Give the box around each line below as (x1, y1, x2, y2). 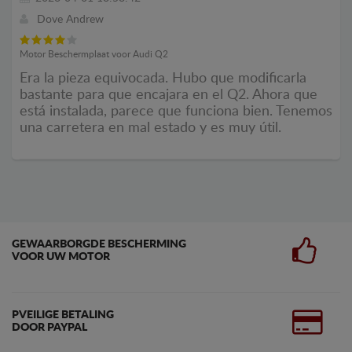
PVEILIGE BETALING (12, 310, 114, 321)
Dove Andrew (37, 14, 104, 25)
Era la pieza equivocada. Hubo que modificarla (20, 71, 306, 86)
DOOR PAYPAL (12, 322, 87, 333)
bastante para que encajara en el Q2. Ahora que (20, 88, 317, 102)
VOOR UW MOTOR (12, 251, 110, 262)
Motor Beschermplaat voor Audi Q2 (20, 49, 168, 59)
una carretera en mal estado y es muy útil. (20, 121, 281, 135)
